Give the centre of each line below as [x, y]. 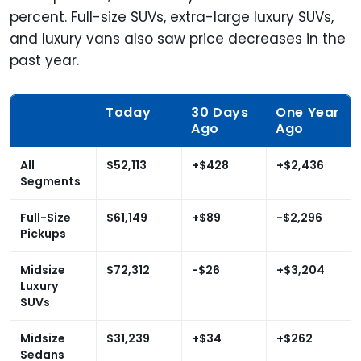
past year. [44, 61]
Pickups [43, 234]
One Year [308, 113]
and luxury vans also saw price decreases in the [178, 39]
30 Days [220, 113]
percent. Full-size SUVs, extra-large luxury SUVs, [172, 17]
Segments [50, 182]
